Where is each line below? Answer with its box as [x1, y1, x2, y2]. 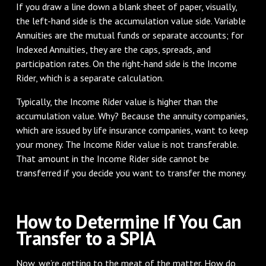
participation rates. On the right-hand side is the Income [15, 57, 237, 69]
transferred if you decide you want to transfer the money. [15, 166, 246, 179]
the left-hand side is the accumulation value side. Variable [15, 14, 246, 27]
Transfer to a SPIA [15, 225, 156, 251]
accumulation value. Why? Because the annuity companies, [15, 109, 248, 122]
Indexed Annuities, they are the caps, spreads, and [15, 43, 211, 55]
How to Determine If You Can [15, 208, 242, 234]
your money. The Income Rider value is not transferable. [15, 138, 238, 150]
